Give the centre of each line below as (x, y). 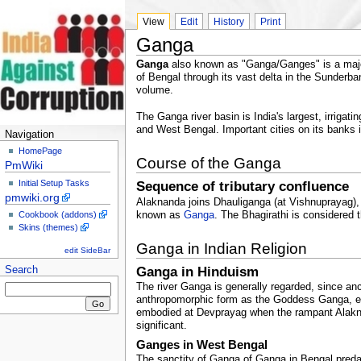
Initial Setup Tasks (54, 183)
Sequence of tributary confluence (242, 186)
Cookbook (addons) (58, 215)
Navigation (30, 135)
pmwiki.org (33, 197)
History (228, 21)
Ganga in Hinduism (197, 272)
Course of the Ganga (208, 164)
